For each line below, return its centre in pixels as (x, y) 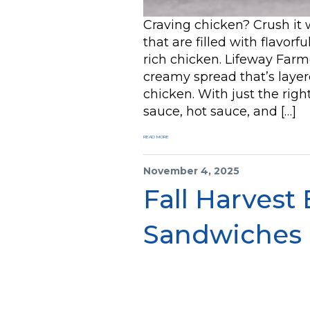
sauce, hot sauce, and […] (220, 112)
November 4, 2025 (191, 171)
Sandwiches (222, 235)
